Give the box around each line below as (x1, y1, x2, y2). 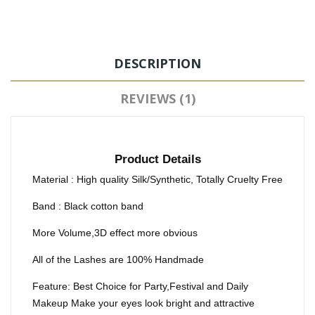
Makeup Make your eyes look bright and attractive (32, 297, 255, 309)
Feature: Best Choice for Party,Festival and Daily (32, 281, 248, 292)
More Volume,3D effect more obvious (32, 227, 198, 239)
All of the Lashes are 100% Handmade (32, 254, 204, 266)
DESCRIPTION (114, 55, 201, 72)
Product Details (114, 153, 201, 167)
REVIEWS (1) (120, 90, 195, 108)
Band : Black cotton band (32, 200, 143, 212)
